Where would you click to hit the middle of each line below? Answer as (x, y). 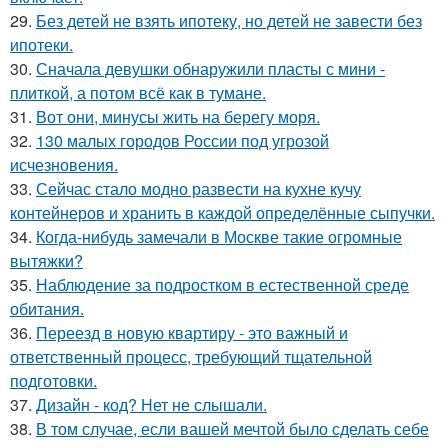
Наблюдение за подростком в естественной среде (222, 284)
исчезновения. (64, 164)
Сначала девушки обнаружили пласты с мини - (210, 68)
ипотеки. (41, 44)
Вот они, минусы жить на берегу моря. (178, 116)
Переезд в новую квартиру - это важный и (192, 332)
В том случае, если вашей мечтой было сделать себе (232, 428)
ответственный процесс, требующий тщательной (191, 356)
